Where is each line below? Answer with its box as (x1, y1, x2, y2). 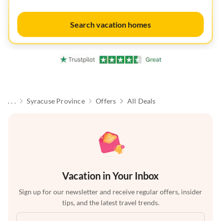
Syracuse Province (27, 97, 85, 106)
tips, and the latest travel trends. (62, 198, 159, 207)
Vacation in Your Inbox (62, 170, 159, 182)
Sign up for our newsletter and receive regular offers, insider (19, 187, 202, 196)
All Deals (127, 97, 156, 106)
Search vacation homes (70, 20, 151, 29)
